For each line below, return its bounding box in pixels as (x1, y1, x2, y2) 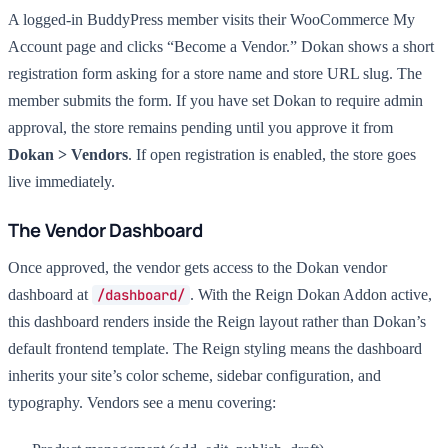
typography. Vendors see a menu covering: (8, 394, 276, 411)
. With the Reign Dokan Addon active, (189, 286, 432, 303)
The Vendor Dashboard (8, 217, 203, 243)
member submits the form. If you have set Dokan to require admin (8, 92, 423, 109)
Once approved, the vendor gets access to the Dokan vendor (8, 259, 387, 276)
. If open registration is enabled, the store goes (128, 146, 416, 163)
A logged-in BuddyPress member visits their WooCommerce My (8, 11, 415, 28)
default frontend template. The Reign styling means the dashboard (8, 340, 422, 357)
